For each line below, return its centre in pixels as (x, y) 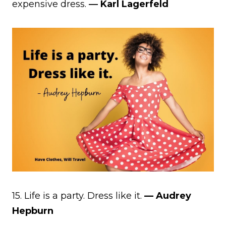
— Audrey (166, 195)
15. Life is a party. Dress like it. (77, 195)
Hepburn (33, 211)
